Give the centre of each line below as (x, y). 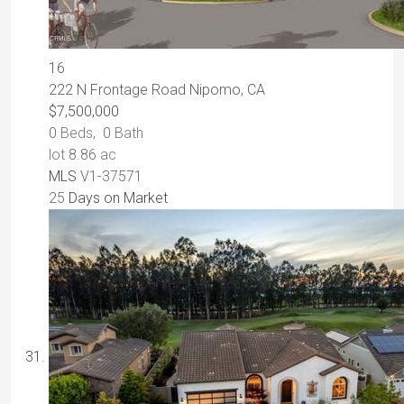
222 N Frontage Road (119, 90)
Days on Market (116, 198)
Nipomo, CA (227, 90)
